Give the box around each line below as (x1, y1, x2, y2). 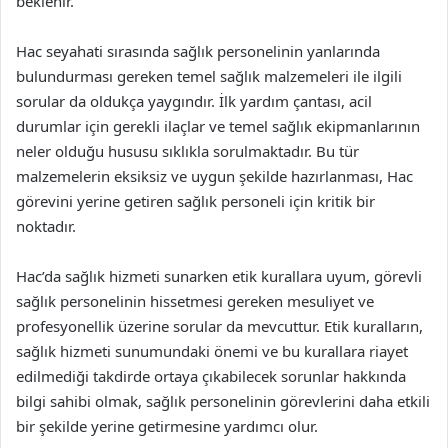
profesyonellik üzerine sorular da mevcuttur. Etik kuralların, (16, 316, 423, 336)
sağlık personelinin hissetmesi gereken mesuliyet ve (16, 291, 374, 311)
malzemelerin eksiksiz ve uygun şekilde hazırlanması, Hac (16, 166, 413, 186)
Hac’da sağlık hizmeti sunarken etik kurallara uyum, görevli (16, 266, 422, 286)
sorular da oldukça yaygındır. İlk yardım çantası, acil (16, 91, 372, 111)
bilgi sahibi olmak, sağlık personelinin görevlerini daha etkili (16, 391, 430, 411)
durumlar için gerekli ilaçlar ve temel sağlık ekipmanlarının (16, 116, 420, 136)
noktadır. (16, 216, 76, 236)
